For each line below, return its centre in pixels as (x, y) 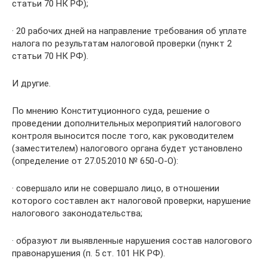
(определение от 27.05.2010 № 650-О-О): (95, 161)
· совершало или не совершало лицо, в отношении (116, 188)
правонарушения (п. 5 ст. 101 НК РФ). (89, 253)
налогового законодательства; (77, 213)
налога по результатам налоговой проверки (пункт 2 (122, 44)
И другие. (31, 83)
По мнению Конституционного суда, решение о (111, 111)
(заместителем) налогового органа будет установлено (127, 148)
